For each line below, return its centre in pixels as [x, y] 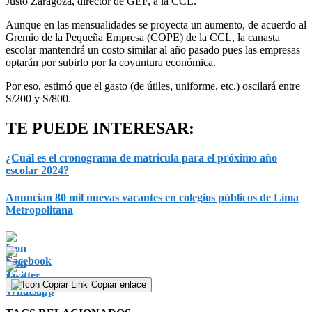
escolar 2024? [37, 170]
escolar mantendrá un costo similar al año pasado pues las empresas [153, 49]
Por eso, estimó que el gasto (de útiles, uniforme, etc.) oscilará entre [153, 86]
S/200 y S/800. [38, 98]
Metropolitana [39, 210]
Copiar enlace [119, 284]
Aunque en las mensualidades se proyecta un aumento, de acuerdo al [156, 24]
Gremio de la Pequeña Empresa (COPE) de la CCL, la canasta [143, 37]
